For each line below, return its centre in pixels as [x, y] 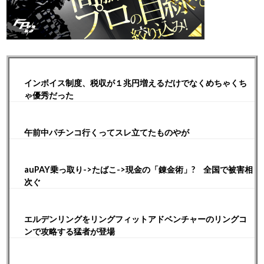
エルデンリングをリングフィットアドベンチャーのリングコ [136, 219]
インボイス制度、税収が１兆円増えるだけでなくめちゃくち [136, 83]
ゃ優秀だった [49, 95]
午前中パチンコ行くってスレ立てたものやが [107, 132]
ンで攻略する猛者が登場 [70, 231]
